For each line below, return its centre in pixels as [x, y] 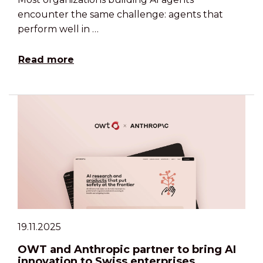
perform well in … [58, 29]
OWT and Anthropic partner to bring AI [127, 249]
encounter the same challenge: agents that [120, 14]
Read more [46, 59]
